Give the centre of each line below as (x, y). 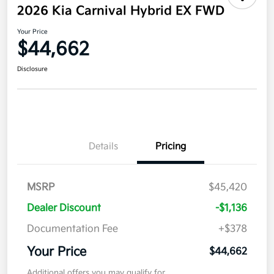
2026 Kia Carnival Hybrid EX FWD (121, 11)
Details (103, 147)
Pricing (171, 147)
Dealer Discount (64, 209)
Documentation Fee (72, 229)
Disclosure (32, 69)
